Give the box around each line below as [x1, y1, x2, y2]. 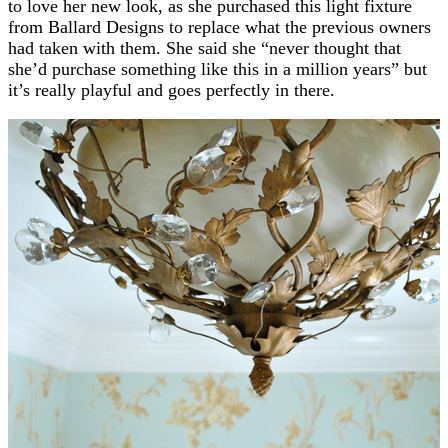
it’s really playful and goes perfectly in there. [8, 79, 335, 100]
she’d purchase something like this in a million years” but [8, 58, 427, 79]
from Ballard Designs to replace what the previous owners [8, 16, 431, 37]
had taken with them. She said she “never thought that [8, 37, 401, 58]
